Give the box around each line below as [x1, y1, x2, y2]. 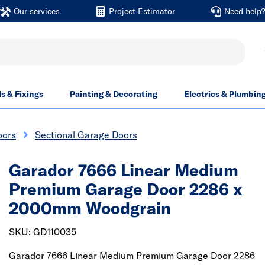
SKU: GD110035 [9, 226, 76, 238]
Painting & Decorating [70, 89, 157, 99]
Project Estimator [108, 6, 175, 17]
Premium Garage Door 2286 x [9, 179, 243, 199]
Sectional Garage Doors [35, 129, 137, 141]
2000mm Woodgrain [9, 198, 171, 218]
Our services [13, 6, 60, 17]
